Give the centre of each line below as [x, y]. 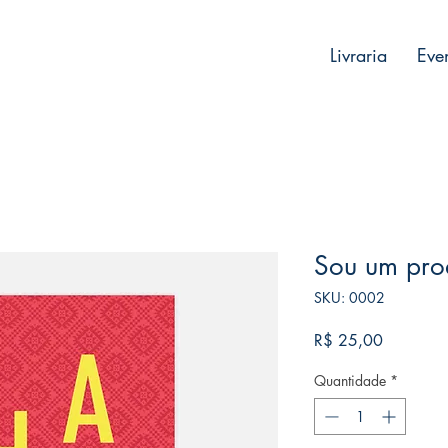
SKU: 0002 [349, 298]
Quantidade [350, 381]
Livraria [358, 55]
